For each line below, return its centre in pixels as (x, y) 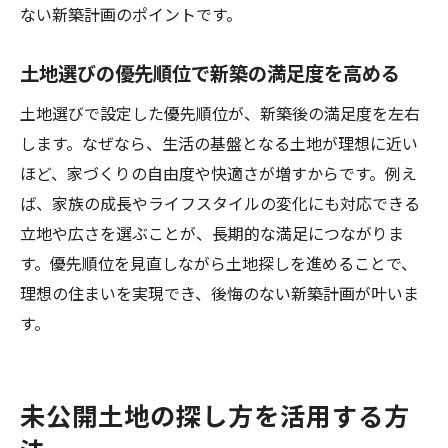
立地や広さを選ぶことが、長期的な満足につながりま (212, 233)
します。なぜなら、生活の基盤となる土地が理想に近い (219, 143)
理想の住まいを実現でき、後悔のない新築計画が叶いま (219, 293)
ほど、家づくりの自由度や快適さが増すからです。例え (218, 173)
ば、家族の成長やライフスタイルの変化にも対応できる (220, 203)
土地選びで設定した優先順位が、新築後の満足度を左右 (220, 113)
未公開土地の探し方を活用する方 (215, 415)
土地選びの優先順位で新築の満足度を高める (210, 73)
